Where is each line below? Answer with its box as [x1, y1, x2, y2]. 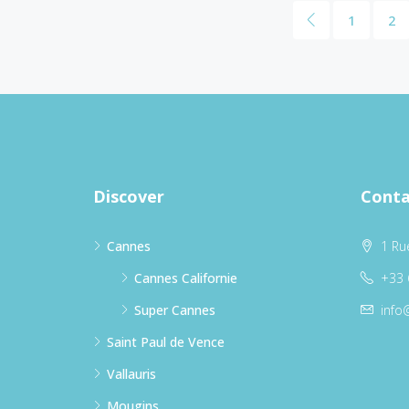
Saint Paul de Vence [107, 332, 225, 351]
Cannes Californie [134, 268, 237, 287]
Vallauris [107, 364, 156, 383]
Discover [93, 184, 164, 207]
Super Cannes [134, 300, 215, 319]
